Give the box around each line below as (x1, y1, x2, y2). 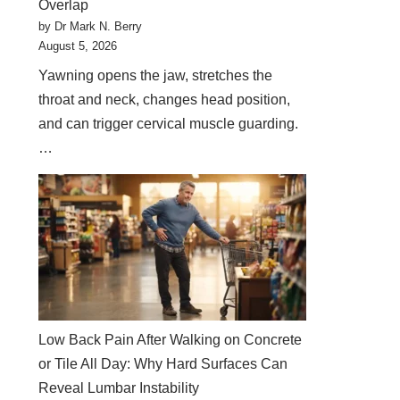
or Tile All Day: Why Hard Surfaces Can (38, 356, 288, 371)
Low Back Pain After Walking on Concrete (38, 332, 303, 347)
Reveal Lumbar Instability (38, 380, 200, 396)
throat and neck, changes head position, (38, 92, 291, 107)
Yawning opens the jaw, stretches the (38, 68, 273, 83)
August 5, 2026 (38, 39, 118, 53)
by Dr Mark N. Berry (38, 20, 143, 33)
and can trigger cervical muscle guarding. (38, 116, 299, 131)
